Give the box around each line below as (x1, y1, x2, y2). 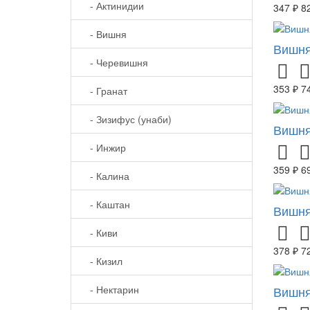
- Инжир (82, 140, 126, 155)
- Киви (82, 226, 118, 240)
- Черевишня (82, 55, 148, 70)
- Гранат (82, 84, 127, 98)
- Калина (82, 169, 129, 183)
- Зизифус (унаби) (82, 112, 172, 127)
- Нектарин (82, 282, 139, 297)
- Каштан (82, 197, 130, 212)
